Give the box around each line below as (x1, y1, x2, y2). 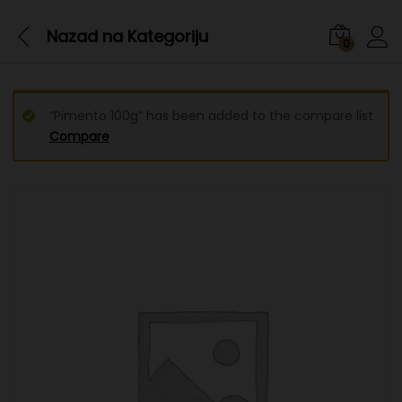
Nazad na (47, 24, 123, 48)
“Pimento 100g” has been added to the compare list (49, 107, 373, 125)
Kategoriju (123, 24, 208, 48)
